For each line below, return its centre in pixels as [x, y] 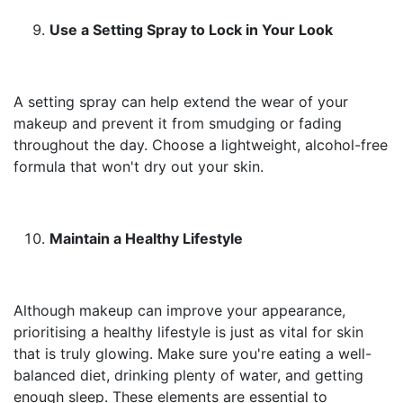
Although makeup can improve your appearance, [179, 310]
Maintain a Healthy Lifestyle [146, 238]
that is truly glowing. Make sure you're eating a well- [193, 354]
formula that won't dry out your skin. [139, 166]
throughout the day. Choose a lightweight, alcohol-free [201, 145]
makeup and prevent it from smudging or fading [178, 123]
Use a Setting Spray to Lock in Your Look [191, 30]
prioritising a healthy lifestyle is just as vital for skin [188, 332]
